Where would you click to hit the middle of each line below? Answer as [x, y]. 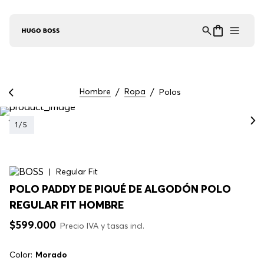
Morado [51, 255]
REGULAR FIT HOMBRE [67, 205]
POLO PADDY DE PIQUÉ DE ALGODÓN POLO [120, 189]
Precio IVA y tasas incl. [102, 226]
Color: [21, 255]
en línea [48, 35]
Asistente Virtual [68, 27]
